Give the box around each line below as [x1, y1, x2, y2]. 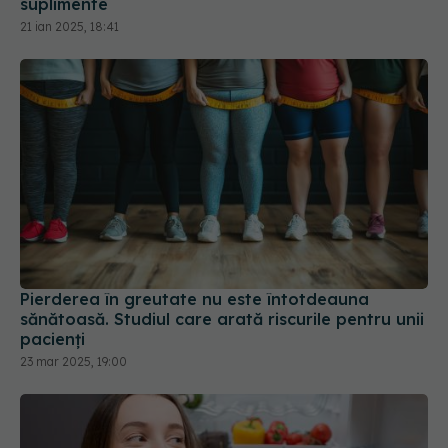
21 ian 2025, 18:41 [20, 19, 119, 35]
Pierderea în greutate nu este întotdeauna [20, 288, 369, 309]
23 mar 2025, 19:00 [20, 353, 127, 369]
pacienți [20, 328, 85, 349]
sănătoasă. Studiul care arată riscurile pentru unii [20, 308, 424, 329]
